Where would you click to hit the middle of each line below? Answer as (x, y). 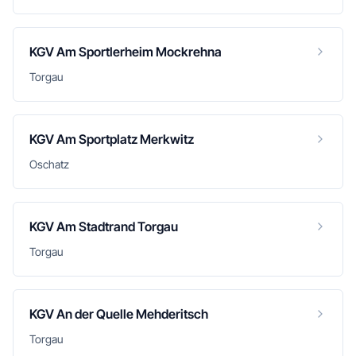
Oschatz (49, 164)
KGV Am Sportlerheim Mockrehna (126, 52)
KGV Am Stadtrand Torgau (104, 226)
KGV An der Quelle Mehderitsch (119, 314)
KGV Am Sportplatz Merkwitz (112, 139)
